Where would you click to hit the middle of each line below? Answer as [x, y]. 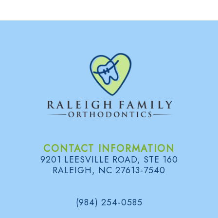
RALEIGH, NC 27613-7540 [109, 171]
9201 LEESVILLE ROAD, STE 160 [109, 160]
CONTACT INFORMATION [109, 149]
